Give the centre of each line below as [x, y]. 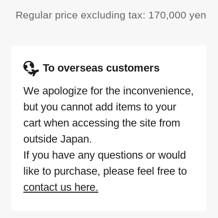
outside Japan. [58, 139]
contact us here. [61, 187]
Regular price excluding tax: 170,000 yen [111, 15]
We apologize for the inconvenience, [109, 91]
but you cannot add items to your [100, 107]
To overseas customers [101, 68]
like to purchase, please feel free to [105, 171]
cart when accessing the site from [102, 123]
